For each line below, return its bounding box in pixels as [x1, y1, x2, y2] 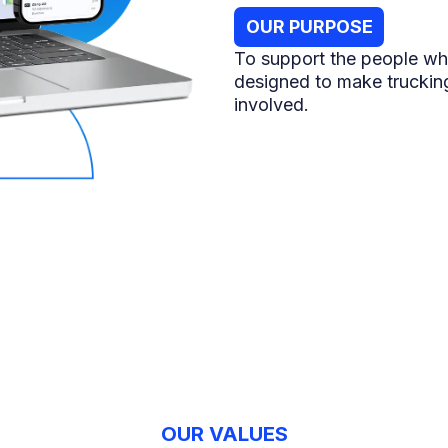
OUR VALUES [160, 421, 288, 446]
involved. [234, 94, 309, 116]
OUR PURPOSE [245, 16, 373, 38]
